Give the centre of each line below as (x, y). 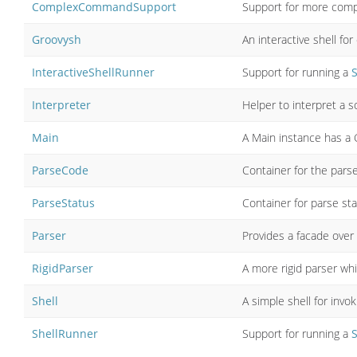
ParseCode (60, 170)
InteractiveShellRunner (93, 72)
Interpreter (61, 104)
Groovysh (57, 39)
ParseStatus (63, 202)
